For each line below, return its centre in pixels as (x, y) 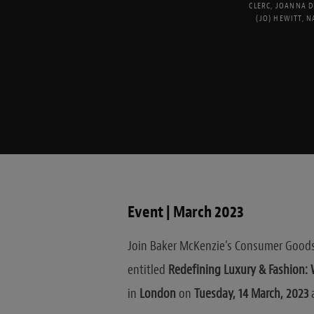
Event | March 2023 (185, 212)
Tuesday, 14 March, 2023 (251, 294)
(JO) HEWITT (279, 18)
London (157, 294)
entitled (148, 270)
